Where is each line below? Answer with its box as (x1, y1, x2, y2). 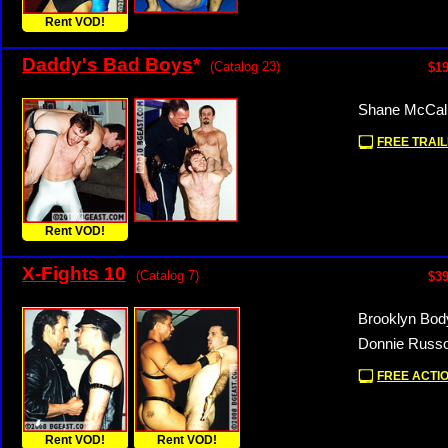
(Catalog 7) (136, 268, 199, 283)
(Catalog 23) (210, 59, 280, 74)
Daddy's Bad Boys (22, 54, 193, 75)
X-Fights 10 (22, 263, 126, 284)
